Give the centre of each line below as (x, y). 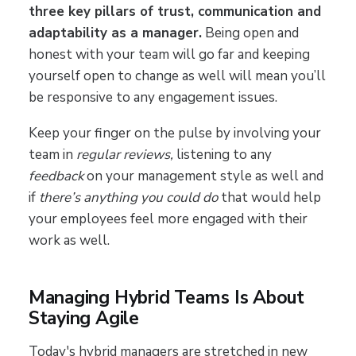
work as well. (69, 240)
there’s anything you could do (126, 197)
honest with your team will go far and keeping (169, 54)
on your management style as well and (203, 176)
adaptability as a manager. (115, 33)
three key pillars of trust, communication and (174, 11)
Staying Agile (83, 318)
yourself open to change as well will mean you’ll (177, 75)
